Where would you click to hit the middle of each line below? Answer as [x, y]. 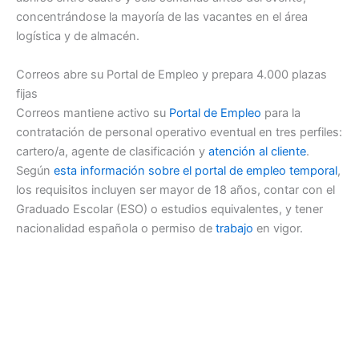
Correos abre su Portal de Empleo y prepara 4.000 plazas [171, 74]
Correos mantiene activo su [93, 113]
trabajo [234, 228]
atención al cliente [257, 151]
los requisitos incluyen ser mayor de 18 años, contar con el [175, 190]
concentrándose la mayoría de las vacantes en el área [162, 17]
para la [281, 113]
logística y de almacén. [78, 36]
